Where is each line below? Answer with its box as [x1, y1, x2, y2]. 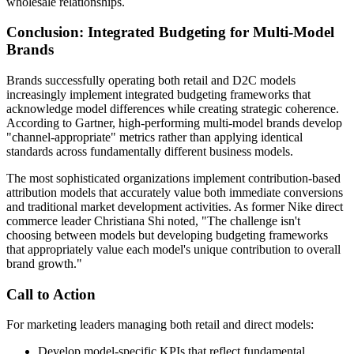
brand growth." [6, 256, 82, 270]
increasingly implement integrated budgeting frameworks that [6, 87, 311, 101]
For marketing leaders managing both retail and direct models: [6, 318, 314, 332]
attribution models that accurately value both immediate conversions [6, 185, 343, 199]
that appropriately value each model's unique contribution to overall [6, 242, 341, 256]
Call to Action [6, 285, 96, 303]
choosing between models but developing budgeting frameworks [6, 228, 328, 242]
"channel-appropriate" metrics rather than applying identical [6, 130, 303, 144]
